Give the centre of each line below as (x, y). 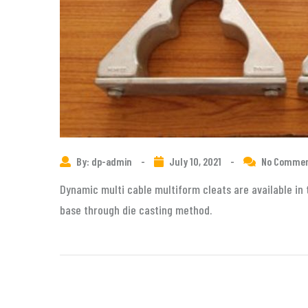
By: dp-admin (105, 162)
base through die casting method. (136, 210)
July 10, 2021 (195, 162)
